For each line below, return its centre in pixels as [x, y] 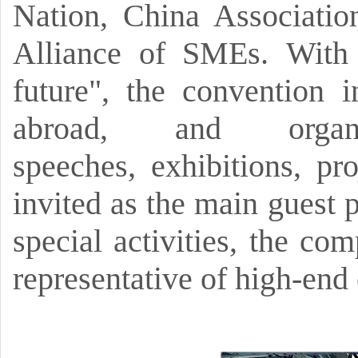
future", [61, 91]
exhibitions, [226, 166]
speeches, [74, 166]
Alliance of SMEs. [141, 53]
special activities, [125, 241]
